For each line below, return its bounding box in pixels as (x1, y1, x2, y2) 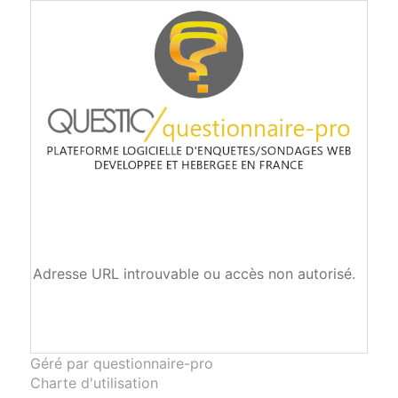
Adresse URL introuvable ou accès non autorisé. (32, 264, 355, 283)
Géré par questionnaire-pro (29, 354, 213, 372)
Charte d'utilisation (29, 373, 158, 392)
